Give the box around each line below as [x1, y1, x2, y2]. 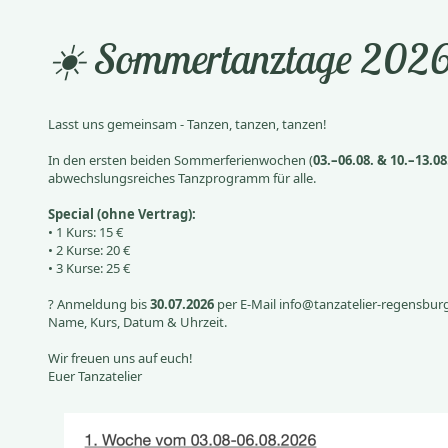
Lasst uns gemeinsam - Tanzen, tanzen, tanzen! [47, 115, 327, 133]
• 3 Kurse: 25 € [47, 259, 130, 277]
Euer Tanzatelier [47, 367, 142, 385]
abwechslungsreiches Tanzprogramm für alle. [47, 169, 316, 187]
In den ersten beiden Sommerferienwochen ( [47, 151, 313, 169]
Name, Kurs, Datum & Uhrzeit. [47, 313, 227, 331]
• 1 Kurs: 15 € [47, 223, 123, 241]
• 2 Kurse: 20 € [47, 241, 130, 259]
